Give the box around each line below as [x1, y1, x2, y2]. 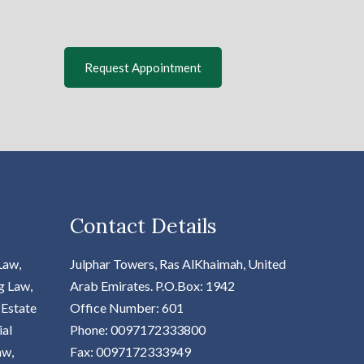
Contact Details [69, 212, 217, 239]
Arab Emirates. [69, 277, 155, 293]
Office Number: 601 [69, 299, 184, 315]
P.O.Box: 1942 [154, 277, 235, 293]
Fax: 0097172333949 [69, 343, 191, 359]
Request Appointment [84, 60, 201, 76]
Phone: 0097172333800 [69, 321, 206, 337]
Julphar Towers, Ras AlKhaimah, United [69, 255, 286, 271]
